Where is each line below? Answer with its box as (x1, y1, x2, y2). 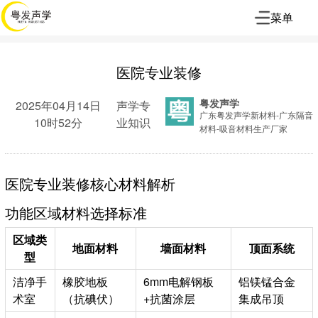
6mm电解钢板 (143, 273, 214, 290)
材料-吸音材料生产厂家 (199, 122, 287, 134)
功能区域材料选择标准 (4, 202, 147, 223)
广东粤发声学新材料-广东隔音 (199, 109, 313, 121)
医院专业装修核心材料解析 (4, 173, 175, 194)
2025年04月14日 (16, 97, 102, 114)
